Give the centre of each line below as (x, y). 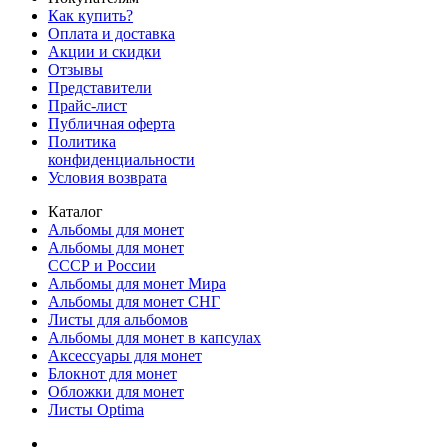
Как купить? (90, 15)
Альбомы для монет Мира (137, 283)
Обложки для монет (116, 391)
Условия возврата (107, 177)
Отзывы (75, 69)
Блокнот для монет (112, 373)
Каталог (75, 211)
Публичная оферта (111, 123)
